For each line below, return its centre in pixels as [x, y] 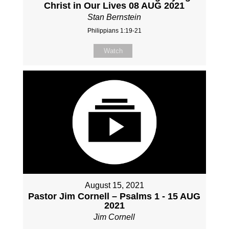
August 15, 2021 [114, 185]
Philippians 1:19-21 [114, 30]
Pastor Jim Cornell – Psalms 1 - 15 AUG [114, 196]
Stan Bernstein [114, 17]
